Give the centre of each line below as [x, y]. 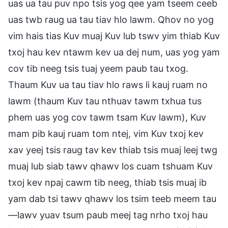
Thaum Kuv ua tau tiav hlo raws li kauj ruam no [108, 84]
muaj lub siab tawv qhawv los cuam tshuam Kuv [110, 166]
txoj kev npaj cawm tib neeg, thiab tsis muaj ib [107, 182]
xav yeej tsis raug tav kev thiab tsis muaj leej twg [113, 150]
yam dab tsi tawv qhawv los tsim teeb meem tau [112, 198]
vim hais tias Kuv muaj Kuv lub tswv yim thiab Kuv [114, 36]
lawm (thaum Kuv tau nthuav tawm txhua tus [105, 101]
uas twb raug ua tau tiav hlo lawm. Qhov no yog [111, 19]
